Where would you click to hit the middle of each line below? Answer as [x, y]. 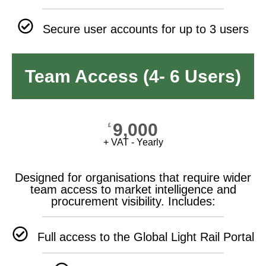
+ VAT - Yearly [133, 142]
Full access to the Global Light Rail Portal [145, 237]
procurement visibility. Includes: [133, 201]
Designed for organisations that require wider [133, 177]
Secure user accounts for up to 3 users [145, 29]
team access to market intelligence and [133, 189]
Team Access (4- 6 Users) [133, 76]
